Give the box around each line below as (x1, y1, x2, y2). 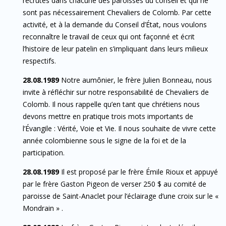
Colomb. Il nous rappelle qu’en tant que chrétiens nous (23, 99, 200, 109)
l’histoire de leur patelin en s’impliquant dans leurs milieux (23, 43, 208, 53)
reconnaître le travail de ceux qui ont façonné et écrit (23, 31, 195, 41)
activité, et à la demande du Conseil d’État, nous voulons (23, 19, 207, 29)
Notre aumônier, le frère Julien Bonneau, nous (59, 75, 212, 85)
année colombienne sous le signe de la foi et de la (23, 135, 186, 145)
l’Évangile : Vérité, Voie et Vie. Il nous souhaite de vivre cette (23, 123, 216, 133)
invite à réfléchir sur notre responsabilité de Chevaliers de (23, 87, 209, 97)
